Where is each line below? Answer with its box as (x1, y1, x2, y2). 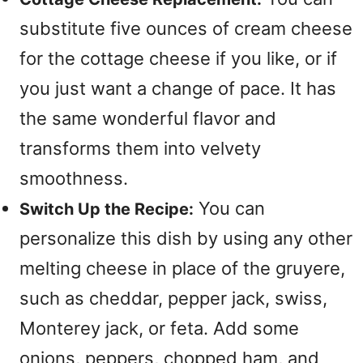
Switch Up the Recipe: (19, 199, 194, 219)
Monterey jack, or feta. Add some (19, 318, 299, 339)
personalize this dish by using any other (19, 228, 352, 249)
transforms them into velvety (19, 138, 261, 159)
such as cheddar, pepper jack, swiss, (19, 288, 327, 309)
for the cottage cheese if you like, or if (19, 48, 337, 69)
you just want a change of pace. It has (19, 78, 336, 99)
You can (194, 198, 265, 219)
